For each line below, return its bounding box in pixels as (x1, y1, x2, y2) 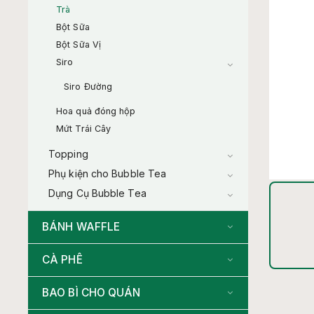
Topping (48, 148, 88, 161)
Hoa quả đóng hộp (56, 106, 136, 117)
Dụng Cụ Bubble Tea (48, 187, 146, 200)
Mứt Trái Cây (56, 123, 111, 135)
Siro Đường (64, 81, 112, 93)
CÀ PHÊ (42, 253, 83, 267)
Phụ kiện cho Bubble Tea (48, 168, 167, 180)
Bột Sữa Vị (56, 39, 101, 50)
